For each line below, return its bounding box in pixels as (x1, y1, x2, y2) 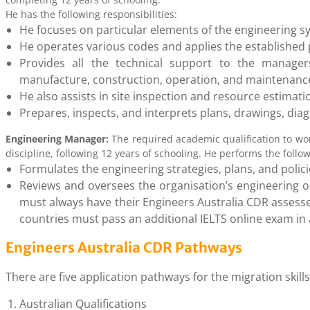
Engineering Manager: (6, 132, 109, 145)
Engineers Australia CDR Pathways (6, 239, 242, 256)
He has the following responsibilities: (6, 8, 177, 21)
